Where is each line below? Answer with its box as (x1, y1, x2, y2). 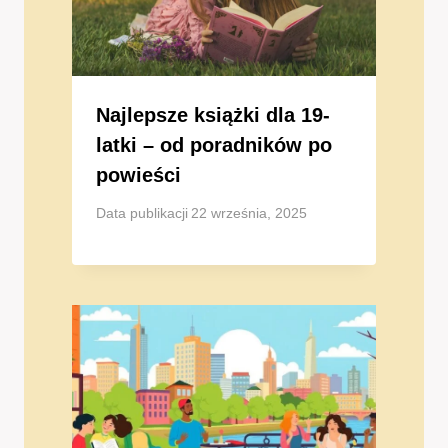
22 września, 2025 (191, 206, 308, 222)
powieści (96, 163, 181, 186)
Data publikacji (96, 206, 188, 222)
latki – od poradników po (96, 133, 332, 156)
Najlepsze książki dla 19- (96, 103, 330, 126)
